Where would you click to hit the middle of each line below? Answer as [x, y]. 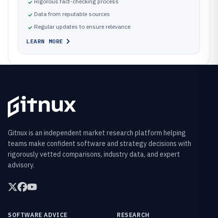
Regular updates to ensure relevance [82, 27]
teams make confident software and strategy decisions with [100, 144]
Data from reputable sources [72, 14]
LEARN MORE [45, 41]
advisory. [21, 165]
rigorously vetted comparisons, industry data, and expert [94, 154]
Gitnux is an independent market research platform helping [97, 133]
